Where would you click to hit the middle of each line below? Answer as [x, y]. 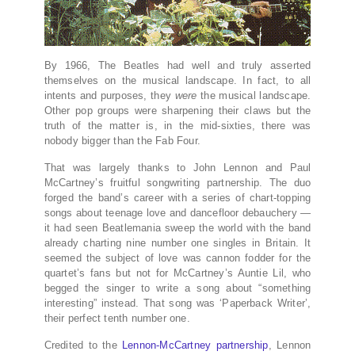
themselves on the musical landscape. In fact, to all [177, 81]
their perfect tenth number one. [117, 319]
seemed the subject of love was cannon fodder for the [177, 258]
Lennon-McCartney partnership [195, 345]
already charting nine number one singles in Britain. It [177, 243]
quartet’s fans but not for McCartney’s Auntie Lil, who [177, 273]
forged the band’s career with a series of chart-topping [177, 198]
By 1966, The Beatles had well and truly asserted [177, 66]
